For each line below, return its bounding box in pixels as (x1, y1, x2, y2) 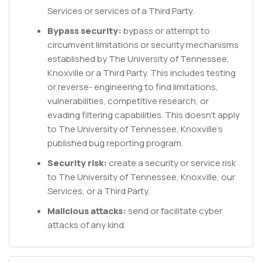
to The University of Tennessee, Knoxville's (47, 123, 223, 135)
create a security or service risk (107, 157, 236, 169)
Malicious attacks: (47, 205, 126, 217)
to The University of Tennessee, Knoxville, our (47, 171, 235, 183)
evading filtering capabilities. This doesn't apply (47, 109, 240, 121)
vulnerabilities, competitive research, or (47, 95, 209, 107)
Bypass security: (47, 25, 122, 37)
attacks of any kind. (47, 219, 126, 231)
